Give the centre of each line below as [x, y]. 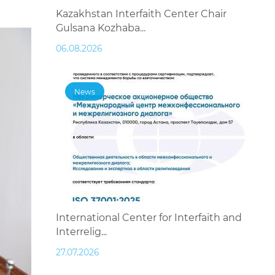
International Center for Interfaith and [149, 218]
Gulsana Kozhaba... [101, 28]
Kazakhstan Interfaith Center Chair [141, 14]
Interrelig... [81, 232]
